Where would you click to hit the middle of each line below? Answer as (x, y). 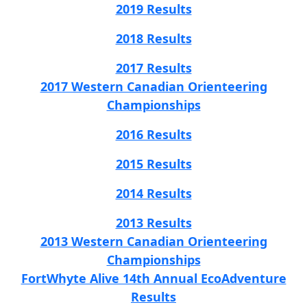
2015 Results (153, 163)
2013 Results (153, 222)
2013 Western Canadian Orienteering (153, 241)
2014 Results (153, 193)
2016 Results (153, 134)
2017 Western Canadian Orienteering (153, 86)
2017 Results (153, 67)
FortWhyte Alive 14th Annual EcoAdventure (153, 278)
